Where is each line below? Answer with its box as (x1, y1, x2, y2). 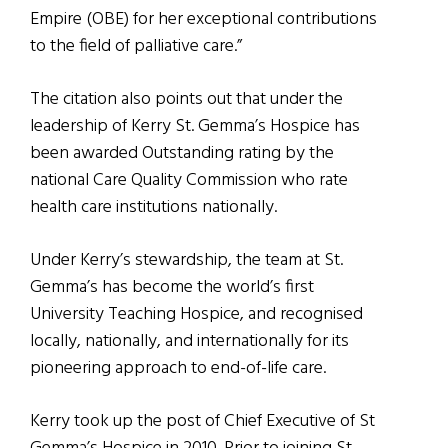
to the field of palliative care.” (30, 32, 242, 62)
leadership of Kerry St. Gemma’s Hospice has (30, 112, 360, 142)
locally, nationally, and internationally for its (30, 327, 349, 357)
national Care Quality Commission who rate (30, 166, 348, 196)
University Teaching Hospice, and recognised (30, 300, 363, 330)
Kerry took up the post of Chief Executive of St (30, 407, 375, 437)
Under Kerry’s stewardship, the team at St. (30, 246, 343, 276)
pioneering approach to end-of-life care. (30, 354, 326, 384)
